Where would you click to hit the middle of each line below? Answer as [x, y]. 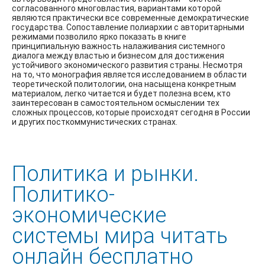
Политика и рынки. [105, 174]
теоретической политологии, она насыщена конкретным [124, 84]
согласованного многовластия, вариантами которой [116, 8]
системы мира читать [120, 236]
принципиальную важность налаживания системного [119, 46]
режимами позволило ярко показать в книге [99, 36]
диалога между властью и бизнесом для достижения [118, 55]
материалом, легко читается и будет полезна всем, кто [121, 93]
